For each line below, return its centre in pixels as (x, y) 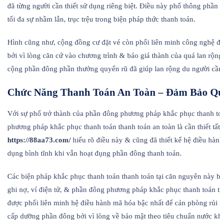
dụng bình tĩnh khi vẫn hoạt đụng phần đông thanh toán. (95, 153)
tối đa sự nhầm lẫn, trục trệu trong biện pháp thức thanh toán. (101, 19)
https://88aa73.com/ (39, 140)
